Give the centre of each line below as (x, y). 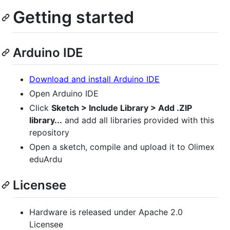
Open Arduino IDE (64, 94)
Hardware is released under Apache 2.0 (106, 212)
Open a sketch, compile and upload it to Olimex (122, 147)
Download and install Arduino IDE (94, 79)
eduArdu (46, 159)
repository (49, 133)
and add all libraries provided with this (138, 120)
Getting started (73, 17)
